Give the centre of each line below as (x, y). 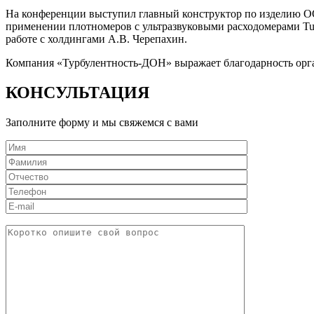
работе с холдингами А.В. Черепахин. (96, 39)
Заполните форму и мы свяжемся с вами (102, 122)
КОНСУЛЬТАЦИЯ (77, 92)
